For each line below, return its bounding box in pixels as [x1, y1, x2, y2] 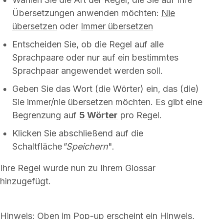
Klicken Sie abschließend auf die [12, 128, 143, 138]
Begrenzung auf [12, 109, 79, 120]
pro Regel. [118, 109, 162, 120]
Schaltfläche [12, 141, 62, 152]
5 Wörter [79, 109, 118, 120]
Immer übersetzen [81, 21, 153, 31]
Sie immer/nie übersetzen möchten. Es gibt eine [12, 96, 202, 107]
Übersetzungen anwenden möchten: [12, 7, 161, 18]
